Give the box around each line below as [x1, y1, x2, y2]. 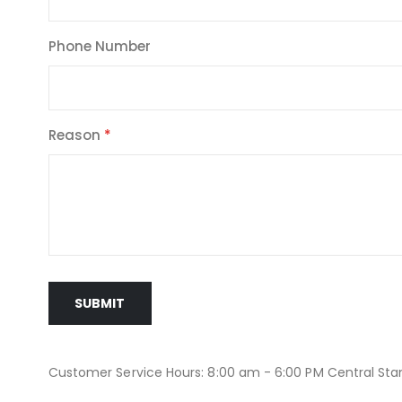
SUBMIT [74, 293, 126, 312]
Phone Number [48, 37, 151, 57]
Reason [48, 126, 100, 145]
